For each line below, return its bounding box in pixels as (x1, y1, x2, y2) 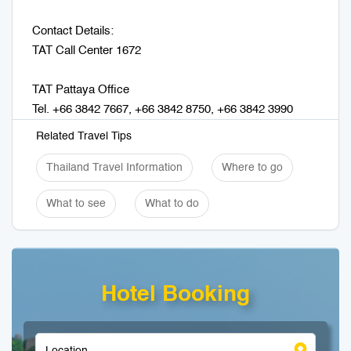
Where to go (222, 162, 283, 174)
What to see (46, 198, 106, 210)
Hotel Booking (101, 284, 250, 306)
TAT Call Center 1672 (32, 45, 141, 57)
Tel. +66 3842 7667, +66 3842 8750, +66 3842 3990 (32, 103, 293, 116)
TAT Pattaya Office (32, 84, 129, 96)
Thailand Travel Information (46, 162, 183, 174)
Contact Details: (32, 25, 114, 38)
